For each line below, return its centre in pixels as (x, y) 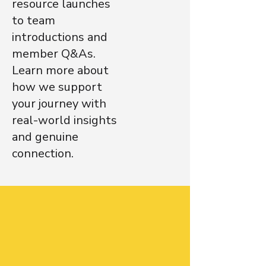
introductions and (60, 37)
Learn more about (60, 71)
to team (34, 21)
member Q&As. (54, 54)
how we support (57, 87)
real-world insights (64, 121)
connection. (43, 154)
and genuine (45, 137)
